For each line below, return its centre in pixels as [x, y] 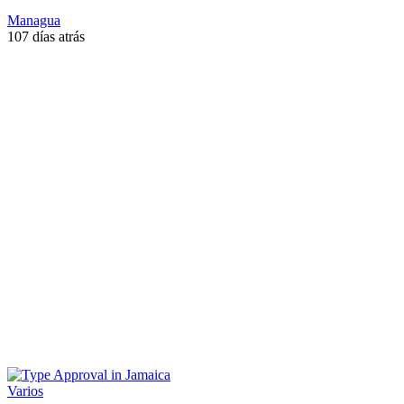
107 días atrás [46, 36]
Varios [25, 390]
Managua [34, 20]
